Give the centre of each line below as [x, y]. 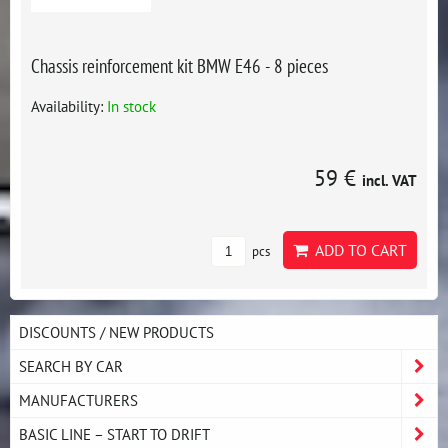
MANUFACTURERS [78, 400]
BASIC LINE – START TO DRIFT [114, 434]
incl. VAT [389, 180]
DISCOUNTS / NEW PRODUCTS [116, 332]
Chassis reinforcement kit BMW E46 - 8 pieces [179, 65]
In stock [131, 106]
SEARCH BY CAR [71, 366]
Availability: [69, 106]
